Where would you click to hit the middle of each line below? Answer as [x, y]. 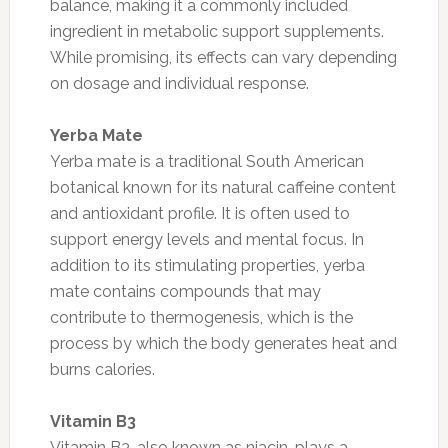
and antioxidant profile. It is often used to [199, 213]
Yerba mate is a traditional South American [206, 161]
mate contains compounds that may [185, 291]
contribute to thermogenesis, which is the [201, 317]
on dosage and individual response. [179, 83]
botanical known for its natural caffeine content [222, 187]
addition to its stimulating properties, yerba [207, 265]
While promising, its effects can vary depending [223, 57]
